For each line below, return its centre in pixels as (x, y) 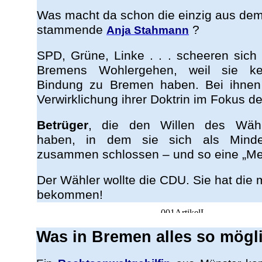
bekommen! (70, 195)
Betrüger (63, 125)
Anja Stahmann (148, 30)
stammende (72, 30)
